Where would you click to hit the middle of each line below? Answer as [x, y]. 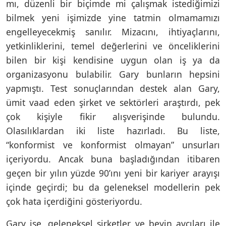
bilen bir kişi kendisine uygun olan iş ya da [113, 60]
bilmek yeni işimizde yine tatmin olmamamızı [113, 17]
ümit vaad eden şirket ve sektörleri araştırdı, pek [113, 102]
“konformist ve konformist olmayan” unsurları [113, 145]
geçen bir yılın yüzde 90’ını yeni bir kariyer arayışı [113, 173]
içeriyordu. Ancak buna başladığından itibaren [113, 159]
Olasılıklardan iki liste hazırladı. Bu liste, [113, 130]
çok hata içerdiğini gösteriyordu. [74, 201]
